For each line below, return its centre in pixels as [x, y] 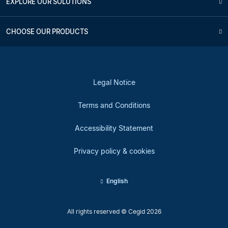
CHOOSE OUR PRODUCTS [47, 31]
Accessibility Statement [114, 128]
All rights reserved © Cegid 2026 [114, 211]
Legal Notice [114, 82]
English [117, 181]
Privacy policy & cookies [114, 151]
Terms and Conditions [114, 105]
